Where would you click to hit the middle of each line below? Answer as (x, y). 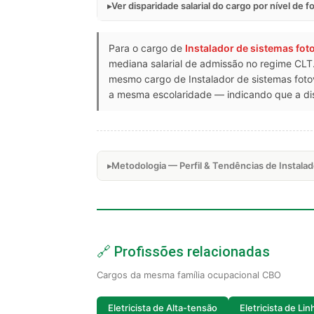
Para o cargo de (147, 48)
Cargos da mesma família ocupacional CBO (189, 274)
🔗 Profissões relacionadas (183, 251)
